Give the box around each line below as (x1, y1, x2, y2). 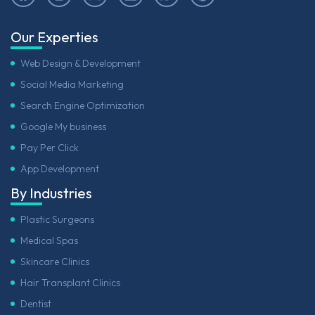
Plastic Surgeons (20, 213, 94, 226)
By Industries (11, 184, 92, 202)
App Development (20, 162, 99, 175)
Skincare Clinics (20, 255, 89, 269)
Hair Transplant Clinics (20, 276, 120, 290)
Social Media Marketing (20, 77, 124, 91)
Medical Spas (20, 234, 78, 247)
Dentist (20, 297, 51, 311)
